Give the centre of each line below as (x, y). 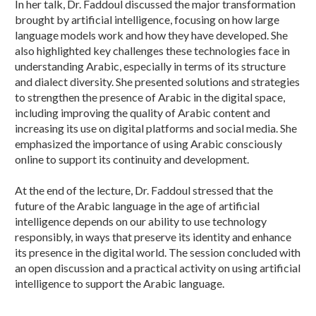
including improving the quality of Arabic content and (142, 112)
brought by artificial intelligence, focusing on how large (147, 19)
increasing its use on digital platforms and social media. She (156, 128)
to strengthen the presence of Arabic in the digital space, (150, 97)
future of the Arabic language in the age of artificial (137, 205)
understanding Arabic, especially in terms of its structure (150, 66)
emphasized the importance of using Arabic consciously (148, 143)
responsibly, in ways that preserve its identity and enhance (153, 236)
